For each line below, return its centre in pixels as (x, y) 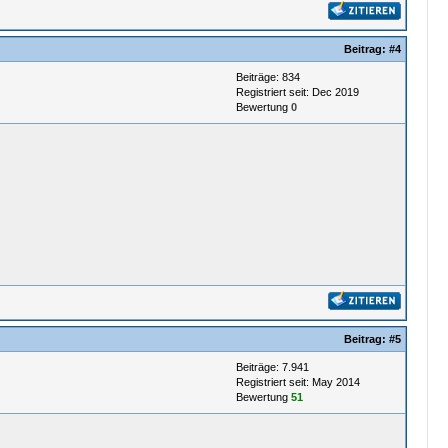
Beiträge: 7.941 (272, 367)
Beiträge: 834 (267, 77)
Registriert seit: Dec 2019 (297, 92)
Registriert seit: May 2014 (297, 382)
